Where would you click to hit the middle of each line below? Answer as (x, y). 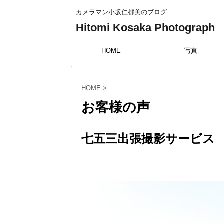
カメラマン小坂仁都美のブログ (121, 12)
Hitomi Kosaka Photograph (145, 28)
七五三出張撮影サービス (148, 139)
